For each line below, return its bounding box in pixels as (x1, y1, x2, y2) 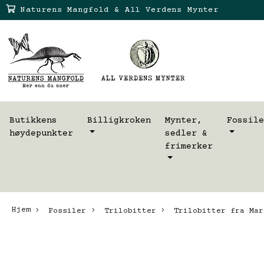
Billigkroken (87, 115, 151, 126)
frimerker (165, 141, 213, 151)
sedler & (165, 128, 207, 138)
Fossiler (44, 206, 87, 215)
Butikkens (9, 115, 57, 126)
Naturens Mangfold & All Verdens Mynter (20, 5, 219, 15)
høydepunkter (9, 128, 73, 138)
